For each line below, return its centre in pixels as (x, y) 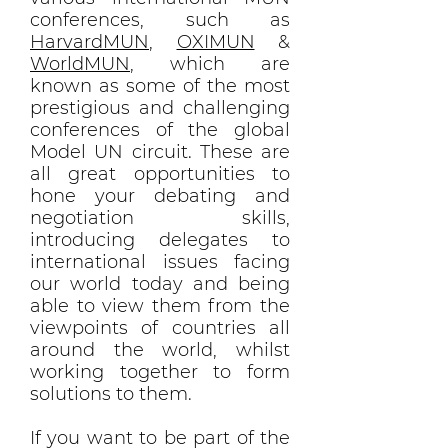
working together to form (160, 372)
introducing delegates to (160, 240)
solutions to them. (111, 394)
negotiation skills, (160, 218)
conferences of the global (160, 130)
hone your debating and (160, 196)
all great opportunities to (160, 174)
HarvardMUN (89, 42)
